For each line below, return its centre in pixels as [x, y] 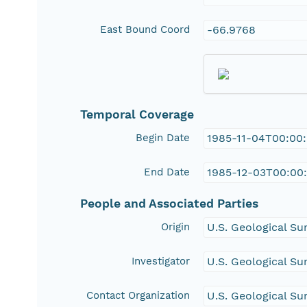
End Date [167, 172]
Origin [176, 227]
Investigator [161, 261]
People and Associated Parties [170, 204]
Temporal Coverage [137, 115]
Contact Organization [138, 296]
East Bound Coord [145, 30]
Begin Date [163, 138]
